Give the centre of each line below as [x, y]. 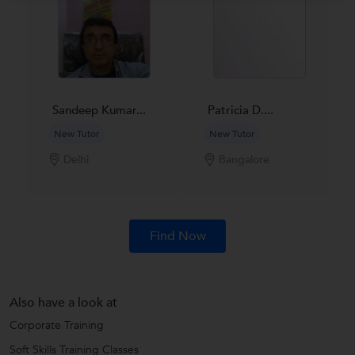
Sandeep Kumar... [99, 110]
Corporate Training [57, 325]
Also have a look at [63, 302]
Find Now [177, 236]
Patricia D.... [240, 110]
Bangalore [244, 160]
